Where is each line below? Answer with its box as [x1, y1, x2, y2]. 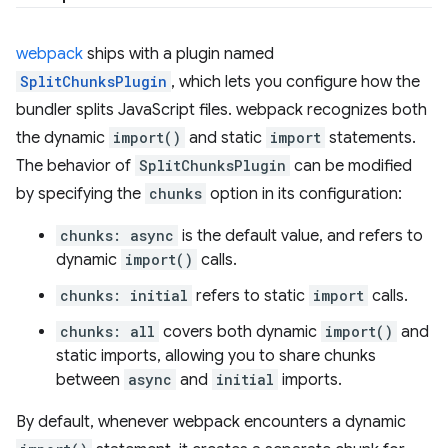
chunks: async [60, 226, 174, 245]
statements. [325, 128, 416, 148]
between [56, 370, 124, 390]
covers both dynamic [159, 322, 321, 342]
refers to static [192, 286, 309, 306]
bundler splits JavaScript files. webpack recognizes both [16, 100, 427, 120]
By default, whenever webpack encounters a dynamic [16, 412, 406, 432]
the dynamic [16, 128, 109, 148]
